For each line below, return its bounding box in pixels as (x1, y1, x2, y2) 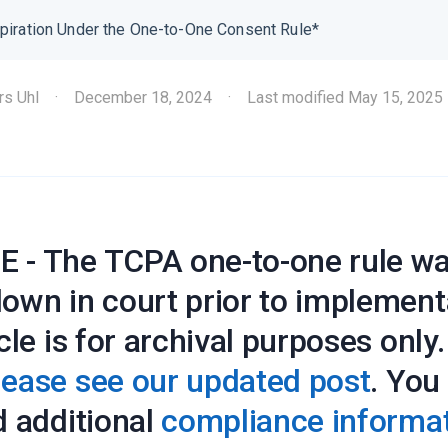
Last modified (247, 88, 348, 107)
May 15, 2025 (348, 88, 443, 107)
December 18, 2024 (74, 88, 212, 107)
